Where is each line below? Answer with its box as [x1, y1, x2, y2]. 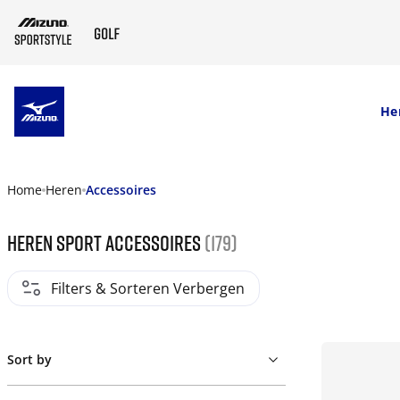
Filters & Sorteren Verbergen [51, 279, 245, 298]
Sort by [7, 351, 52, 368]
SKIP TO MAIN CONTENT [90, 102, 212, 121]
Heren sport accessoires [7, 229, 204, 255]
